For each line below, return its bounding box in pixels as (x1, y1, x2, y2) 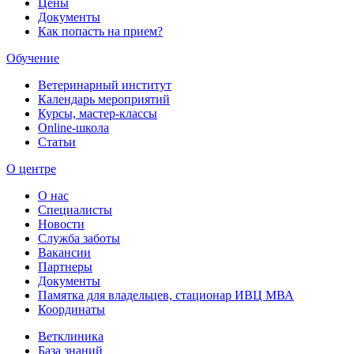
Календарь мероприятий (38, 92, 170, 107)
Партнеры (38, 260, 92, 274)
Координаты (38, 303, 105, 317)
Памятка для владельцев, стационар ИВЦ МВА (38, 288, 294, 303)
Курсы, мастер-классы (38, 107, 157, 121)
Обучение (6, 51, 59, 66)
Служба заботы (38, 232, 120, 246)
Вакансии (38, 246, 91, 260)
